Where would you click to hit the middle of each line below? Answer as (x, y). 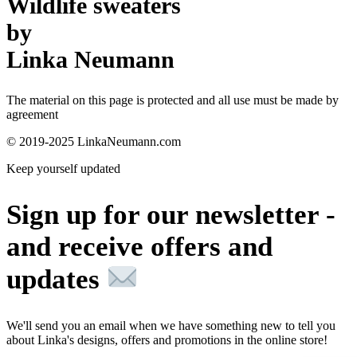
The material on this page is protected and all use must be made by (173, 100)
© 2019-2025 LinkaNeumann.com (94, 142)
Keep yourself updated (63, 169)
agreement (32, 115)
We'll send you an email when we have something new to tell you (171, 325)
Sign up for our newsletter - (171, 215)
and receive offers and (139, 247)
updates (57, 279)
